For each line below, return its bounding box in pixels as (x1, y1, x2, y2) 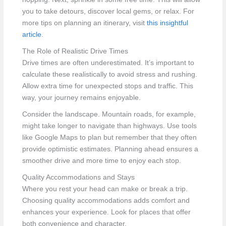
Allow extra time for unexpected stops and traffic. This (22, 82, 193, 90)
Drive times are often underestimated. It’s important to (22, 59, 194, 67)
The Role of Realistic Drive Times (22, 47, 128, 55)
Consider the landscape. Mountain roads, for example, (22, 110, 196, 118)
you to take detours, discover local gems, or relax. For (22, 7, 194, 15)
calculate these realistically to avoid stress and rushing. (22, 70, 197, 78)
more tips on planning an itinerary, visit (22, 19, 147, 27)
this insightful (146, 19, 188, 27)
